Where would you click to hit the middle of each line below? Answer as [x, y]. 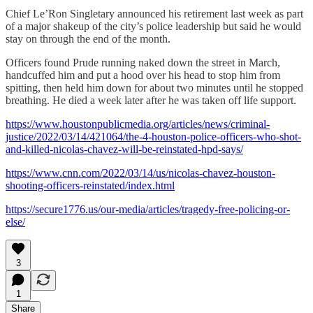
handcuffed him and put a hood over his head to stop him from [143, 75]
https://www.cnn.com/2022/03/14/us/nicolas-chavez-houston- [140, 173]
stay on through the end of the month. [88, 39]
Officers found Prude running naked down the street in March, [143, 63]
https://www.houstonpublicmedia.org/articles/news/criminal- [138, 124]
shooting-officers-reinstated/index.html [90, 186]
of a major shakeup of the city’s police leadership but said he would [153, 27]
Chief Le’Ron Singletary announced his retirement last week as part [154, 14]
